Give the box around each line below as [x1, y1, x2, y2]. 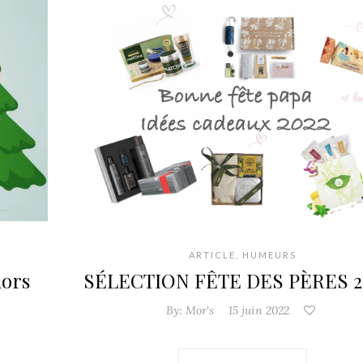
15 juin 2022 [228, 303, 289, 318]
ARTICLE [188, 250, 236, 261]
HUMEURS [241, 250, 297, 261]
